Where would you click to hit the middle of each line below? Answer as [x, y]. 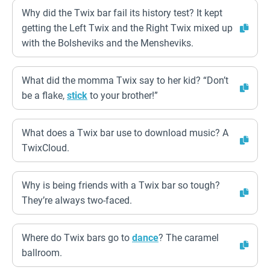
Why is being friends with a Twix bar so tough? [121, 185]
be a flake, [44, 96]
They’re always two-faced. [77, 200]
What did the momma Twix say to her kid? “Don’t [125, 80]
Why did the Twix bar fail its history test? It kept [122, 13]
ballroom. [42, 253]
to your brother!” [123, 96]
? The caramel [189, 238]
